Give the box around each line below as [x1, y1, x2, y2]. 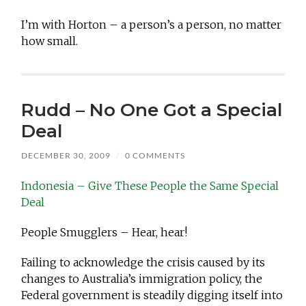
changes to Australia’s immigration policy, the [21, 272, 263, 286]
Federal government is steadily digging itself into [21, 288, 283, 303]
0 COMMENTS [125, 150, 186, 161]
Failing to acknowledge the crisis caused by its [21, 255, 266, 270]
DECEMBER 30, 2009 [21, 150, 111, 161]
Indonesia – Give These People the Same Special [21, 179, 279, 193]
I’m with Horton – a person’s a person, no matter [21, 18, 282, 32]
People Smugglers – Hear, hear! [21, 225, 188, 240]
